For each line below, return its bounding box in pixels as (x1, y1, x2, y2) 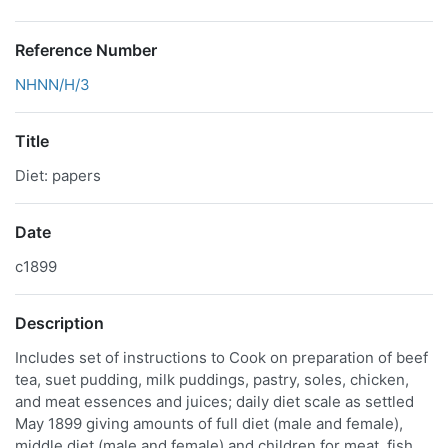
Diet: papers (15, 166, 101, 185)
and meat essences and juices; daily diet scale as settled (15, 392, 414, 411)
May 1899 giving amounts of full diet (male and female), (15, 414, 403, 433)
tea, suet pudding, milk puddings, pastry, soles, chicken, (15, 370, 409, 389)
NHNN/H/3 (15, 75, 90, 94)
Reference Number (15, 40, 157, 60)
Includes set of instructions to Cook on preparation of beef (15, 348, 428, 367)
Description (15, 313, 104, 333)
